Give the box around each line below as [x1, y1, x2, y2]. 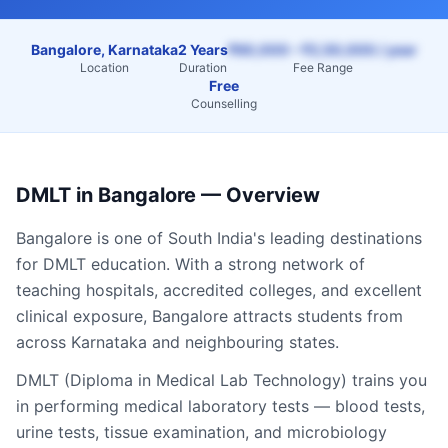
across [16, 332, 71, 352]
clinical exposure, [16, 306, 152, 326]
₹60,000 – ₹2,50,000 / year [228, 41, 417, 58]
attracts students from [228, 306, 403, 326]
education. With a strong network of [86, 254, 365, 274]
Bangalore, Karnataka [31, 41, 178, 58]
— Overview [196, 183, 320, 207]
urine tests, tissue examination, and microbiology [16, 422, 387, 442]
